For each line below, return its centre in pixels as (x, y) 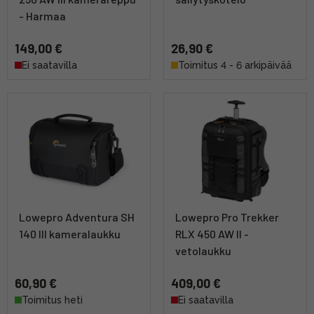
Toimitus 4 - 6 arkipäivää (235, 66)
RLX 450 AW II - (212, 234)
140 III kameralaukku (70, 234)
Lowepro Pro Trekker (227, 217)
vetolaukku (203, 251)
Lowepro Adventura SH (77, 217)
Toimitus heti (52, 300)
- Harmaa (42, 16)
